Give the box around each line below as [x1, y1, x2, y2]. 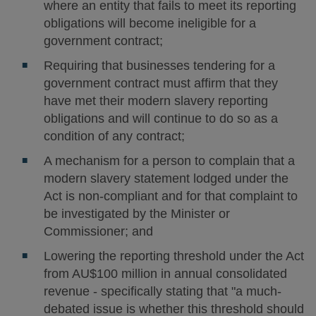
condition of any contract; [43, 129, 185, 143]
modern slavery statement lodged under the [43, 171, 288, 186]
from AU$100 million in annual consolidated [43, 267, 287, 281]
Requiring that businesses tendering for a [43, 59, 275, 73]
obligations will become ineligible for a [43, 16, 256, 30]
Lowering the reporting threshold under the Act [43, 249, 304, 263]
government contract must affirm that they [43, 76, 278, 90]
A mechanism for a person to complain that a [43, 154, 295, 168]
